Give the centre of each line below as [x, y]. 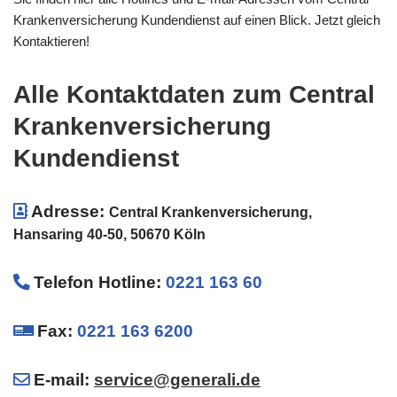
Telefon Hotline [95, 282]
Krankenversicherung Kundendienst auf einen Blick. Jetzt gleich [197, 20]
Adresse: [70, 211]
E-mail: [64, 380]
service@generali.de [177, 380]
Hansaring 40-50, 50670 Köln [109, 234]
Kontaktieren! [51, 41]
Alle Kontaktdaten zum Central [194, 94]
